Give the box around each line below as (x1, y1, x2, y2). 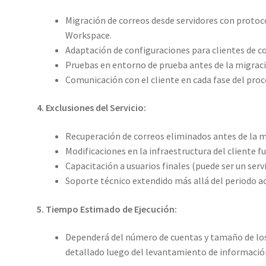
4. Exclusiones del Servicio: (37, 102, 147, 114)
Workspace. (65, 28, 112, 41)
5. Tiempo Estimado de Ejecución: (37, 202, 178, 215)
